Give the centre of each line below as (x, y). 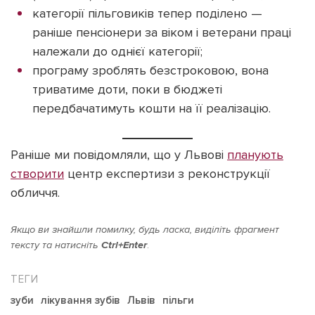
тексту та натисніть (56, 245)
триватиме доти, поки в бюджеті (127, 90)
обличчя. (35, 193)
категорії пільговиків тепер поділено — (147, 14)
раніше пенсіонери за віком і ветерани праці (162, 33)
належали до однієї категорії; (117, 52)
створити (37, 174)
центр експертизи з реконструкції (167, 174)
